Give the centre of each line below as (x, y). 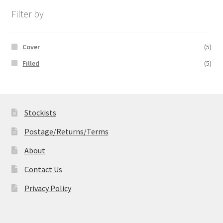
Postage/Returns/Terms (66, 131)
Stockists (40, 112)
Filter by (27, 14)
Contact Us (43, 169)
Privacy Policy (48, 188)
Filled (31, 63)
